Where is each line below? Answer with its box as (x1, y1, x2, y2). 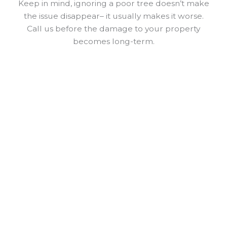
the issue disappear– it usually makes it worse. (23, 11, 204, 21)
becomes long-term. (72, 36, 155, 46)
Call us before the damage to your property (27, 23, 200, 33)
